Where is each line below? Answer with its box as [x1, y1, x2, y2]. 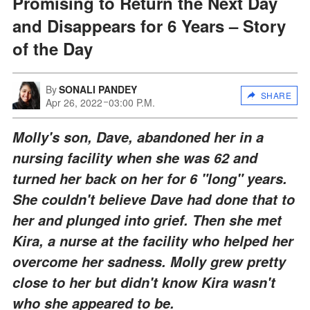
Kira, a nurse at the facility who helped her [12, 230, 293, 250]
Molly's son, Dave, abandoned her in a [12, 127, 264, 147]
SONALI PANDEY [59, 82, 137, 96]
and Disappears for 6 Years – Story [12, 13, 286, 37]
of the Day [12, 36, 93, 60]
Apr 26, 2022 [46, 95, 102, 109]
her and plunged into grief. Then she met [12, 210, 282, 230]
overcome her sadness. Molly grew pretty [12, 251, 286, 271]
